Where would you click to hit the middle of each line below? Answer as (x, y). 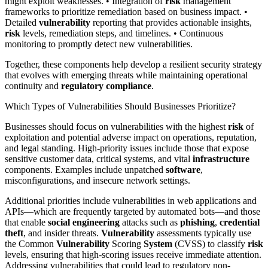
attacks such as (150, 222)
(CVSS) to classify (210, 243)
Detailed (22, 22)
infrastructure (221, 159)
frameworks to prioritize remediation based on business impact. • (126, 11)
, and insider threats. (62, 233)
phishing (197, 222)
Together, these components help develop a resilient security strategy (133, 64)
